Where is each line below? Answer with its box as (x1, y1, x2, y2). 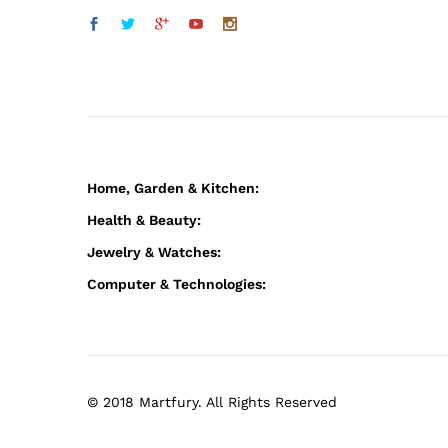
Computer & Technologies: (87, 275, 266, 292)
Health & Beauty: (87, 211, 201, 228)
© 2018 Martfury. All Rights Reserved (87, 393, 337, 410)
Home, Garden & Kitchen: (87, 179, 259, 196)
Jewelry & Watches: (87, 243, 221, 260)
